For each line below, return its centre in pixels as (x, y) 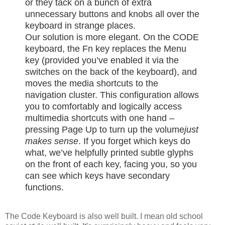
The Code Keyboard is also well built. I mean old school (104, 216)
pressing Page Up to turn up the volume (105, 130)
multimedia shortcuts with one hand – (100, 118)
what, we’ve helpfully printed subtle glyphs (109, 153)
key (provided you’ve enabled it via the (102, 61)
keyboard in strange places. (80, 26)
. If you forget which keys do (134, 141)
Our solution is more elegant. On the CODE (112, 37)
